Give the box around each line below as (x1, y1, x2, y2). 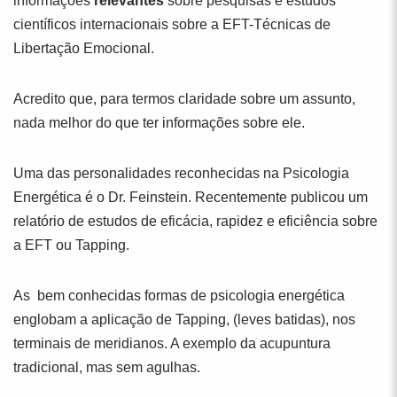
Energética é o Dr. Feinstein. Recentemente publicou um (13, 190, 368, 205)
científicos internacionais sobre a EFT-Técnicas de (13, 17, 331, 32)
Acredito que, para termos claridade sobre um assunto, (13, 91, 355, 106)
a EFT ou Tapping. (13, 237, 129, 253)
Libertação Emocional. (13, 41, 154, 56)
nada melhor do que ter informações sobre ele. (13, 115, 305, 130)
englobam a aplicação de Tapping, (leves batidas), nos (13, 312, 355, 327)
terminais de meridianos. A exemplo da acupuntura (13, 336, 331, 351)
